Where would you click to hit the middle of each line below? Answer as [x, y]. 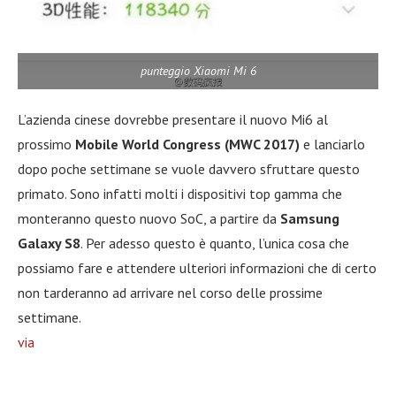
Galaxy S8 [49, 243]
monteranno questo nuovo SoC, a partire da [149, 218]
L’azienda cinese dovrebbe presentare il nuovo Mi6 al [173, 119]
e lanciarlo [332, 144]
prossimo [46, 144]
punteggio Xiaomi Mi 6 [198, 70]
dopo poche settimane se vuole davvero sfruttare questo [189, 168]
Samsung [310, 218]
